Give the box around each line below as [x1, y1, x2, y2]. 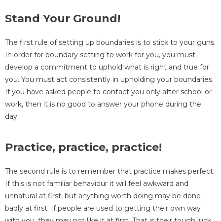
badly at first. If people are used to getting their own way [5, 203, 201, 213]
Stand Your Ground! [5, 12, 123, 26]
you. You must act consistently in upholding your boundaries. [5, 75, 214, 84]
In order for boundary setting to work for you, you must [5, 50, 195, 60]
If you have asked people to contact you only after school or [5, 87, 212, 97]
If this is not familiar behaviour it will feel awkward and [5, 179, 188, 188]
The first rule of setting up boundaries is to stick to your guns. [5, 38, 216, 47]
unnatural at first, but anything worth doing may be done [5, 191, 201, 200]
